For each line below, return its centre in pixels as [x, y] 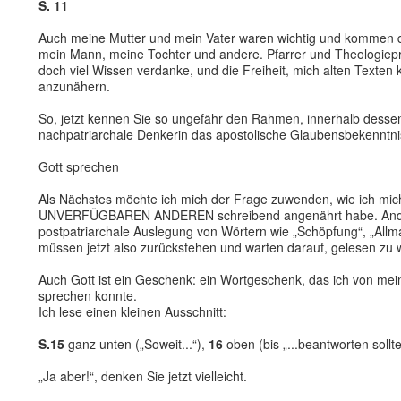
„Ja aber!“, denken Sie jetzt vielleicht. [143, 376]
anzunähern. [74, 86]
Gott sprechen [79, 166]
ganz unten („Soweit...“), [137, 344]
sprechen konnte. [88, 295]
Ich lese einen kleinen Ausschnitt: [132, 311]
